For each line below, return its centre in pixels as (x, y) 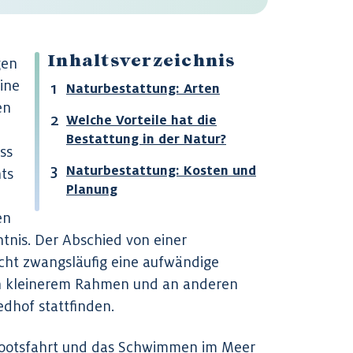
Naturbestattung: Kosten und (161, 170)
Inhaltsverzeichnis (141, 62)
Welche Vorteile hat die (141, 120)
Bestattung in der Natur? (146, 139)
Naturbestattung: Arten (143, 88)
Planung (92, 189)
